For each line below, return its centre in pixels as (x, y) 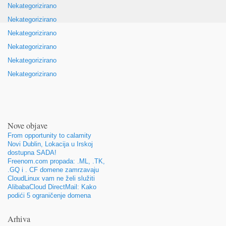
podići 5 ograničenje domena (49, 195)
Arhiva (19, 219)
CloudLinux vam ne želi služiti (51, 178)
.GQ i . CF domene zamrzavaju (53, 170)
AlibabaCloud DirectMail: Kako (52, 187)
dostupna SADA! (32, 153)
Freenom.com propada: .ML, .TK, (56, 161)
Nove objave (27, 125)
